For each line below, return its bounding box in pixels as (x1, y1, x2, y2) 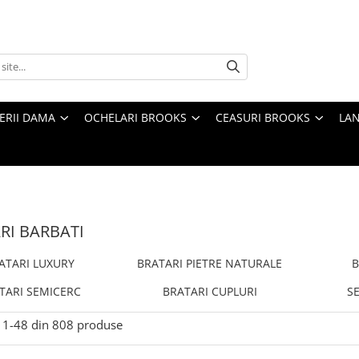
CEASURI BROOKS (216, 109, 310, 125)
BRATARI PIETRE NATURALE (137, 255, 282, 271)
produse (77, 316, 123, 333)
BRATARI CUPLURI (162, 283, 257, 299)
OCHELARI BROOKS (84, 109, 187, 125)
